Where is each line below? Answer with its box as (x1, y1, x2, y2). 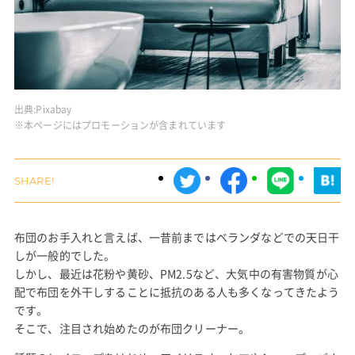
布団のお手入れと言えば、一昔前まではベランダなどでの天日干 (13, 228, 340, 245)
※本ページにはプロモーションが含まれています (13, 117, 227, 132)
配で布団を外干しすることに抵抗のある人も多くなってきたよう (13, 283, 340, 300)
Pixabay (36, 101, 72, 116)
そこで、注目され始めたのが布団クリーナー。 (13, 319, 250, 336)
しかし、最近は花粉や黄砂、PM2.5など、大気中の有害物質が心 (13, 265, 338, 281)
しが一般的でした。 (13, 246, 116, 263)
